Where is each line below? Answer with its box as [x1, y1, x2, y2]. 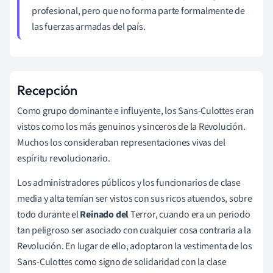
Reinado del [80, 207, 130, 221]
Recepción [17, 81, 78, 99]
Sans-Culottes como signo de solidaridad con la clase [17, 255, 227, 269]
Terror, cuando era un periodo [130, 207, 250, 221]
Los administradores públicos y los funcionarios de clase [17, 175, 241, 190]
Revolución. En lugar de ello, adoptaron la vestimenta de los [17, 239, 252, 253]
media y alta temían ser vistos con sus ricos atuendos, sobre [17, 191, 252, 205]
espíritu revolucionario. [17, 151, 110, 165]
